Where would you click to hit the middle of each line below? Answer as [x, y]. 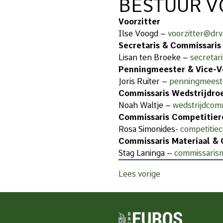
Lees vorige [139, 174]
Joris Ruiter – [144, 81]
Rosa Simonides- [149, 129]
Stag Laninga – [146, 153]
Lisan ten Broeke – [154, 57]
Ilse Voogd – [143, 34]
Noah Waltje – [146, 105]
